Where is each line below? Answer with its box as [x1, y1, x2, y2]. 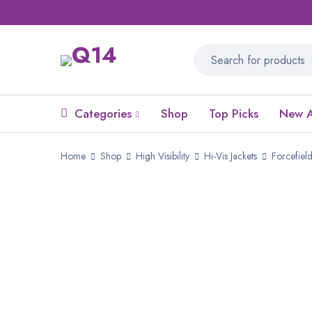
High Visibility [136, 149, 189, 163]
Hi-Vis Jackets [204, 149, 257, 163]
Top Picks [209, 105, 258, 122]
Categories [75, 105, 132, 122]
